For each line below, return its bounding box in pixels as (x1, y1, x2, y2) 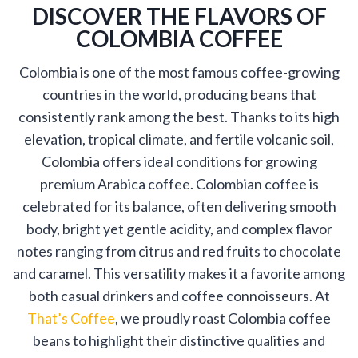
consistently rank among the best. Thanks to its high (18, 107, 340, 125)
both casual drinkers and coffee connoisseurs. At (28, 286, 330, 304)
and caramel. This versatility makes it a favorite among (13, 264, 345, 282)
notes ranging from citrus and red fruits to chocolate (17, 241, 341, 260)
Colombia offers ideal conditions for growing (41, 152, 317, 170)
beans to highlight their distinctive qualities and (33, 331, 325, 349)
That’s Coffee (27, 308, 115, 327)
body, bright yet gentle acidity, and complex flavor (26, 219, 332, 237)
